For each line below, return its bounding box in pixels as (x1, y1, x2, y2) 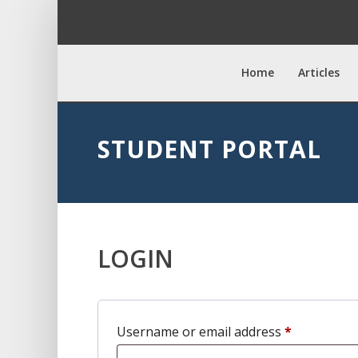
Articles (298, 65, 340, 80)
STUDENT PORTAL (97, 133, 321, 165)
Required (291, 322, 344, 340)
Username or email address (117, 323, 284, 340)
